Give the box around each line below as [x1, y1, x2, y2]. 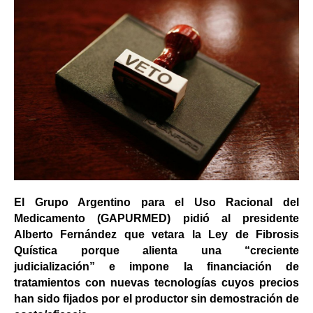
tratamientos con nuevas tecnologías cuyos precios [14, 277, 299, 289]
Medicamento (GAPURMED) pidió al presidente [14, 212, 299, 224]
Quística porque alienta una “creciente [14, 245, 299, 256]
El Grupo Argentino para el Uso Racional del [14, 196, 299, 208]
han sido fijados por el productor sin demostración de [14, 293, 299, 305]
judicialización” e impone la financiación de [14, 261, 299, 272]
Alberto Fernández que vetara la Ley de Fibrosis [14, 228, 299, 240]
